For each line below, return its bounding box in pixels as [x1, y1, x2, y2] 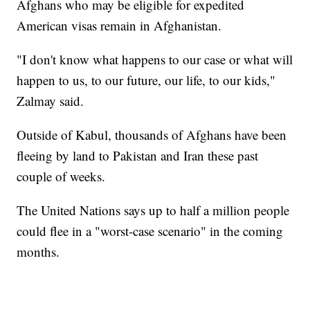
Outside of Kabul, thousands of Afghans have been [17, 125, 287, 143]
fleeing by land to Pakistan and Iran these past [17, 146, 259, 164]
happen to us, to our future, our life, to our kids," [17, 71, 276, 89]
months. [17, 242, 64, 260]
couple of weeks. [17, 167, 110, 185]
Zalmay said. [17, 91, 89, 109]
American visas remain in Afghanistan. [17, 16, 235, 34]
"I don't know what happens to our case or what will [17, 50, 293, 68]
